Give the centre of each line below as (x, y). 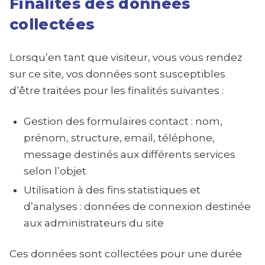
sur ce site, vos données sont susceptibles (117, 74)
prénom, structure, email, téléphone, (119, 138)
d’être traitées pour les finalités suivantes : (117, 91)
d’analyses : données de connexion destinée (137, 206)
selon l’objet (55, 171)
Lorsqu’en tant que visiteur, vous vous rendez (126, 57)
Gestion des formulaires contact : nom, (123, 121)
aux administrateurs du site (94, 223)
